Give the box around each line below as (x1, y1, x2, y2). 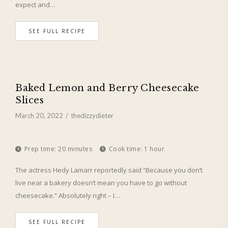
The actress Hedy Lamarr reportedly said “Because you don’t (15, 165, 203, 175)
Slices (15, 94, 44, 106)
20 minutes (56, 144, 92, 153)
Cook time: (108, 144, 142, 153)
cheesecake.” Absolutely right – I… (15, 190, 120, 200)
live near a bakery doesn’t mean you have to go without (15, 178, 187, 187)
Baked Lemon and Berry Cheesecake (15, 82, 199, 94)
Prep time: (24, 144, 56, 153)
